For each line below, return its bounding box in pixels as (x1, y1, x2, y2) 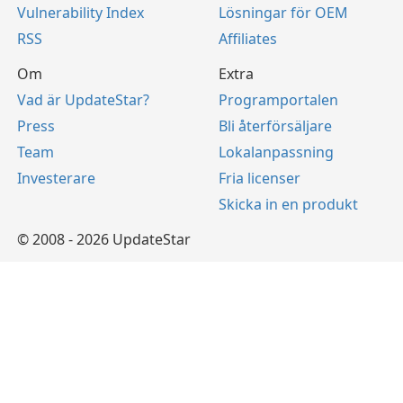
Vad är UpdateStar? (17, 89, 149, 110)
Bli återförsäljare (219, 115, 332, 136)
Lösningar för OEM (219, 2, 348, 22)
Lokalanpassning (219, 141, 334, 162)
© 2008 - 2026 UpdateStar (17, 228, 191, 249)
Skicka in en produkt (219, 193, 358, 214)
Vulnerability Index (17, 2, 144, 22)
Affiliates (219, 28, 277, 49)
